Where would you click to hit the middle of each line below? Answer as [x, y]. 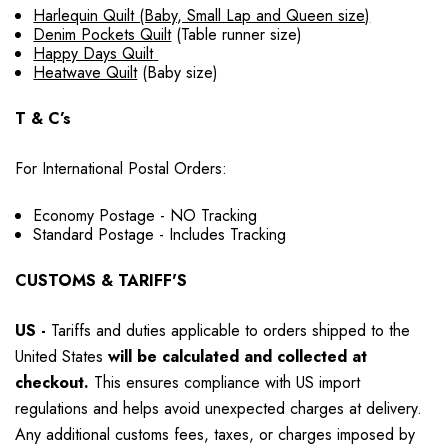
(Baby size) [180, 72]
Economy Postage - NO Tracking [145, 215]
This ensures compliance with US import [224, 382]
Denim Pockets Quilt [102, 34]
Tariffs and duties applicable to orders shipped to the [230, 330]
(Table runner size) [237, 34]
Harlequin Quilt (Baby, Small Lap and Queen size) [202, 15]
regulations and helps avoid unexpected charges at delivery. [218, 408]
